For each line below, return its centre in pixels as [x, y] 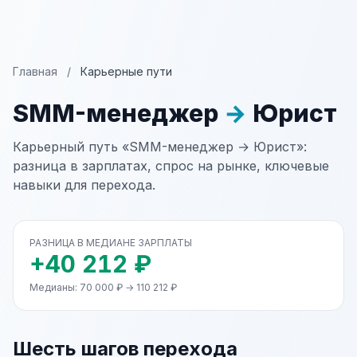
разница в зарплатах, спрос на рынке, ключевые [171, 166]
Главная [35, 71]
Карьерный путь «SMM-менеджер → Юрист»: [160, 147]
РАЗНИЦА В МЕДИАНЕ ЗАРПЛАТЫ [111, 243]
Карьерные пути [126, 71]
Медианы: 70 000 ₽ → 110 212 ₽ [103, 287]
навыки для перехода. [84, 185]
